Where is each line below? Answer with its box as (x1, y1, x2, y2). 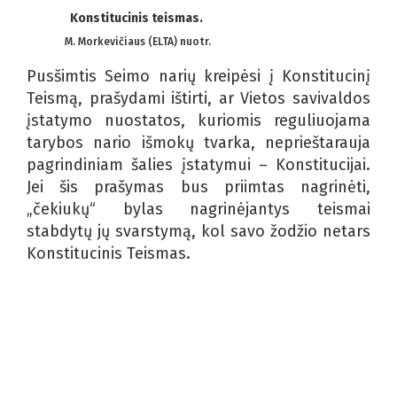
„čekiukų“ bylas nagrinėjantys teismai (27, 198, 370, 219)
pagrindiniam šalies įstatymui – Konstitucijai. (27, 154, 370, 175)
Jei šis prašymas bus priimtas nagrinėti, (27, 176, 370, 197)
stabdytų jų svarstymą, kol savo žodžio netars (27, 221, 370, 241)
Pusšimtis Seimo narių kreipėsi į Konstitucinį (27, 66, 370, 86)
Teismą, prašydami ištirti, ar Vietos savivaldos (27, 88, 370, 108)
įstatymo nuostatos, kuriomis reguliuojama (27, 110, 370, 130)
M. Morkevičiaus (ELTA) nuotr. (64, 35, 211, 48)
